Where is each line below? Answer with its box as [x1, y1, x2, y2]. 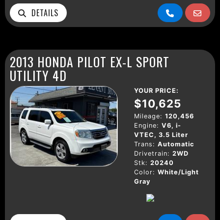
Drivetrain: [134, 149, 170, 157]
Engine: [134, 121, 159, 129]
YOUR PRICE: [134, 86, 179, 94]
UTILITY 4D [10, 65, 67, 84]
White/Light [158, 168, 199, 176]
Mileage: [134, 112, 163, 120]
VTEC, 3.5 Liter [134, 131, 188, 138]
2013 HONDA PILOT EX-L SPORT [10, 52, 169, 71]
